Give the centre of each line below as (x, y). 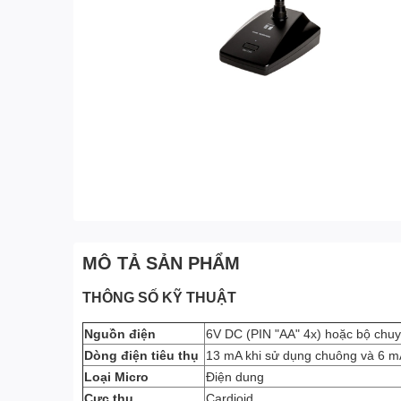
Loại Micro (116, 376)
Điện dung (235, 376)
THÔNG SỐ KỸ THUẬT (161, 297)
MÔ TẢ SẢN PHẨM (161, 262)
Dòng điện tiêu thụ (141, 355)
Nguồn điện (120, 333)
